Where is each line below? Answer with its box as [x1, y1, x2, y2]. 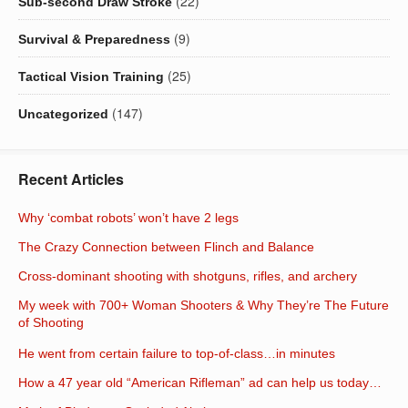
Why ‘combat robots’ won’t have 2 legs [18, 210, 239, 226]
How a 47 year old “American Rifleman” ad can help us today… [18, 375, 382, 391]
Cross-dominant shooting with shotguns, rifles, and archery [18, 269, 357, 284]
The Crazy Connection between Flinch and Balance [18, 240, 314, 255]
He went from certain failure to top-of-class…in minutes [18, 346, 335, 362]
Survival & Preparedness [18, 32, 170, 47]
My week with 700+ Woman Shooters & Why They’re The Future [18, 298, 389, 313]
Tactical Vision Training [18, 69, 164, 85]
